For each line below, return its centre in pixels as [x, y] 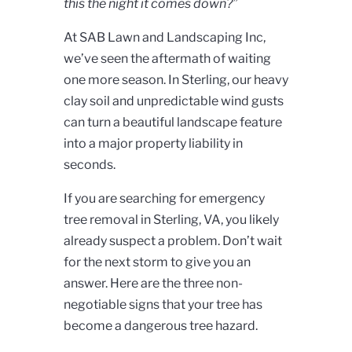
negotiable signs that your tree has [163, 305]
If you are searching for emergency [164, 199]
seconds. [89, 165]
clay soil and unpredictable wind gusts [173, 101]
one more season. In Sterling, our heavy [176, 80]
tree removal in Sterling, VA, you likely [171, 220]
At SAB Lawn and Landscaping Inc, [164, 38]
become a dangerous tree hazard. [160, 326]
